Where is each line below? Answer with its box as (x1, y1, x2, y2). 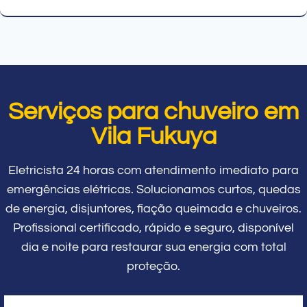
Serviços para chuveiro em (8, 98, 299, 125)
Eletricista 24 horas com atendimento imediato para (8, 163, 299, 177)
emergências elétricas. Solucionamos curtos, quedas (6, 182, 301, 196)
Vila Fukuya (90, 123, 217, 149)
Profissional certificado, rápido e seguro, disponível (13, 221, 294, 234)
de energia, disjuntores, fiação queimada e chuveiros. (5, 201, 302, 215)
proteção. (127, 259, 180, 273)
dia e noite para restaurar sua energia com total (21, 240, 286, 254)
